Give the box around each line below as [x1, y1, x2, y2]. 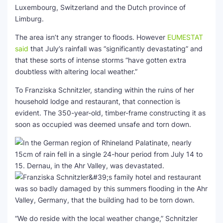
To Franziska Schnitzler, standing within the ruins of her [15, 86, 194, 94]
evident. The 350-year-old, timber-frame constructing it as [15, 109, 206, 117]
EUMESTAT [167, 33, 203, 41]
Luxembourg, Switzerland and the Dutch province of [15, 3, 186, 11]
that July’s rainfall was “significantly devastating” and [28, 44, 203, 53]
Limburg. [15, 14, 44, 23]
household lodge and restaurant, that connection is [15, 97, 180, 106]
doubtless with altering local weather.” [15, 67, 137, 76]
